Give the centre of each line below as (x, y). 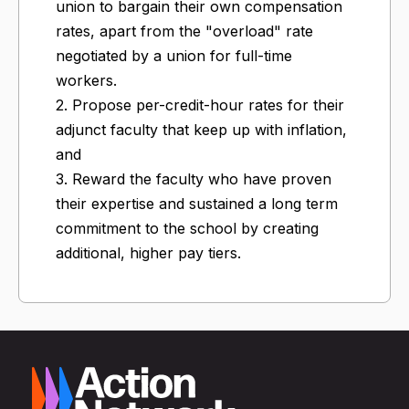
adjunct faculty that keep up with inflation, (201, 129)
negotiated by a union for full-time (174, 55)
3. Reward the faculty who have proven (194, 178)
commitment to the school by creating (187, 228)
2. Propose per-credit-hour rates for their (200, 105)
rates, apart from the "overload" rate (184, 31)
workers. (86, 80)
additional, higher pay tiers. (148, 252)
